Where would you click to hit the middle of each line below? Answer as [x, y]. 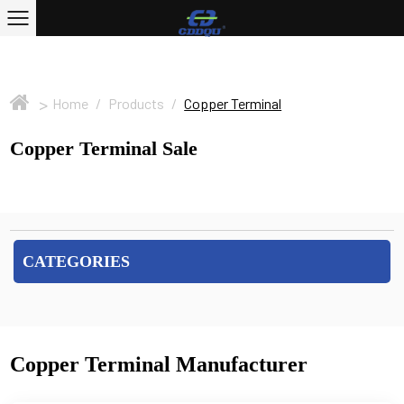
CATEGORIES [76, 262]
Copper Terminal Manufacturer [159, 364]
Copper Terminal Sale [104, 148]
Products [137, 103]
